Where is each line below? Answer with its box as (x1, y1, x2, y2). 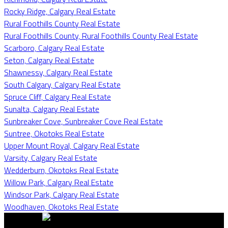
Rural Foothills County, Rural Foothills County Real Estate (4, 29, 198, 42)
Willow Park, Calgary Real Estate (4, 176, 113, 188)
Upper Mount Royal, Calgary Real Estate (4, 139, 139, 152)
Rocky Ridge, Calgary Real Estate (4, 5, 116, 17)
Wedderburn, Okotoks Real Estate (4, 163, 119, 176)
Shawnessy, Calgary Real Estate (4, 66, 112, 78)
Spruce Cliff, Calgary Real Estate (4, 90, 111, 103)
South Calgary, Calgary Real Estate (4, 78, 121, 91)
